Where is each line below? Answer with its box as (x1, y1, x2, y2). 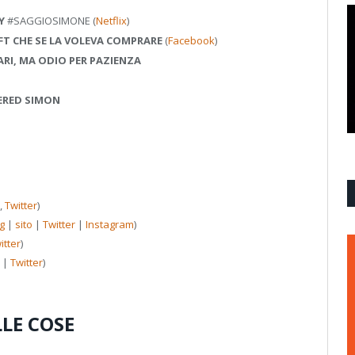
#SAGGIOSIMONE (7, 13, 90, 28)
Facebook (168, 32, 215, 48)
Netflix (96, 13, 127, 28)
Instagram (86, 216, 134, 231)
